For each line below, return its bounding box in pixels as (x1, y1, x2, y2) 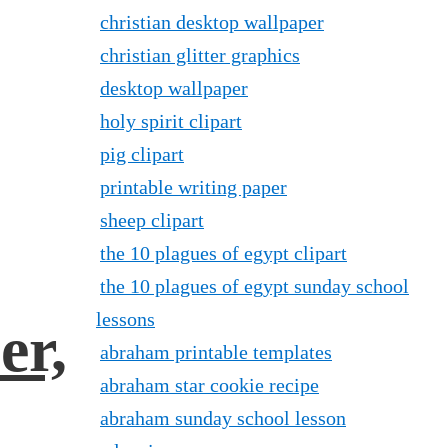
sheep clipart (100, 208, 204, 231)
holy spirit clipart (100, 109, 242, 132)
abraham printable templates (100, 340, 332, 363)
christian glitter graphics (100, 43, 300, 66)
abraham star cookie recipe (100, 373, 319, 396)
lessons (96, 307, 155, 330)
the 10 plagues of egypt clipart (100, 241, 347, 264)
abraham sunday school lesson (100, 406, 346, 429)
